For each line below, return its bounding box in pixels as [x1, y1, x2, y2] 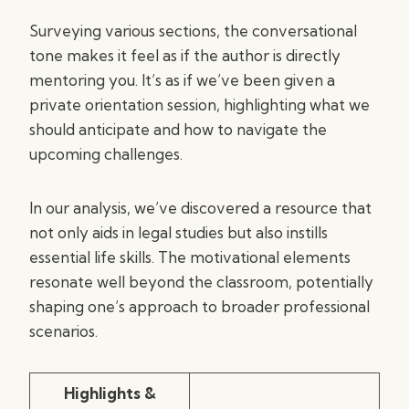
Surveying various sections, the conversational [29, 21, 357, 40]
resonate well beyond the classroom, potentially [29, 272, 373, 291]
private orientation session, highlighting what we [29, 95, 370, 114]
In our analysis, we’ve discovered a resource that [29, 198, 372, 217]
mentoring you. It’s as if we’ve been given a [29, 70, 335, 89]
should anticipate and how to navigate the [29, 120, 327, 139]
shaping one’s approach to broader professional [29, 297, 370, 316]
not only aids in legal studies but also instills [29, 223, 328, 242]
